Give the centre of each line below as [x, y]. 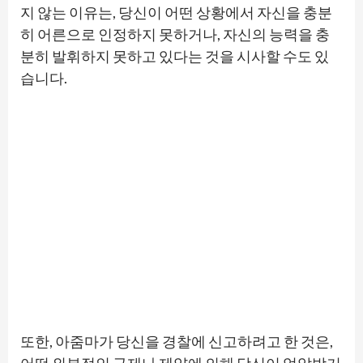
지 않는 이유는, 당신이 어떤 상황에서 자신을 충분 [176, 12]
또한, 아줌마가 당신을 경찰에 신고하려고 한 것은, [177, 341]
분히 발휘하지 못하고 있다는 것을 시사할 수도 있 [175, 56]
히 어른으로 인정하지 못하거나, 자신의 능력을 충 [175, 34]
